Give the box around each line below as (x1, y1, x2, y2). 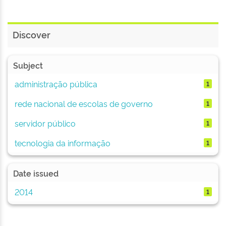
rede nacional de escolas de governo (14, 97, 153, 109)
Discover (13, 28, 50, 40)
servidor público (14, 117, 76, 129)
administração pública (14, 78, 97, 89)
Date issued (13, 167, 59, 179)
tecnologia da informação (14, 137, 110, 148)
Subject (13, 60, 43, 71)
